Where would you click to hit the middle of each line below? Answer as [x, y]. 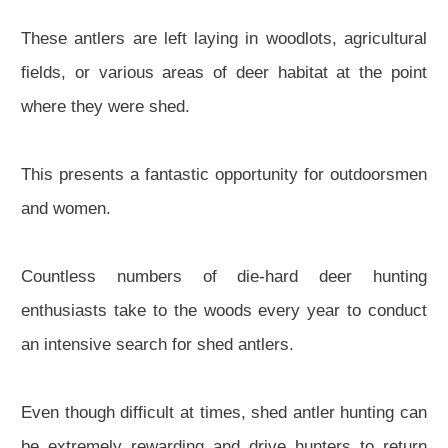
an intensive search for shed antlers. [157, 345]
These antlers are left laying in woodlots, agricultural [224, 39]
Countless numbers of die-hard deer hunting [224, 277]
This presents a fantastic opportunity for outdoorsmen [224, 175]
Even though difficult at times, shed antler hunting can [224, 413]
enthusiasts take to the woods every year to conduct [224, 311]
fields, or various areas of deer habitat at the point [224, 73]
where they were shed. [105, 107]
